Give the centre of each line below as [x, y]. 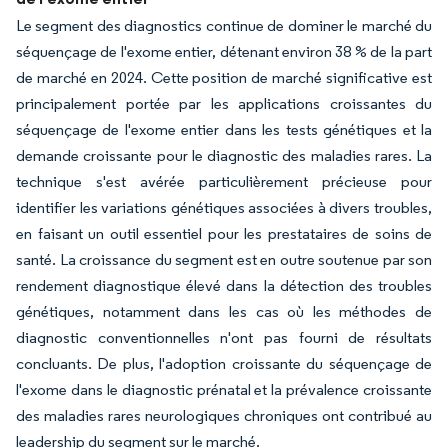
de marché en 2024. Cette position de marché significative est [224, 77]
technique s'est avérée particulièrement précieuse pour [224, 181]
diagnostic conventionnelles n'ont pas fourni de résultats [224, 337]
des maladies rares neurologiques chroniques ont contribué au [224, 415]
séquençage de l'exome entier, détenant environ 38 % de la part [224, 51]
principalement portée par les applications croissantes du [224, 103]
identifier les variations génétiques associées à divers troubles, [224, 207]
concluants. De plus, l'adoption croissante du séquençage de [224, 363]
